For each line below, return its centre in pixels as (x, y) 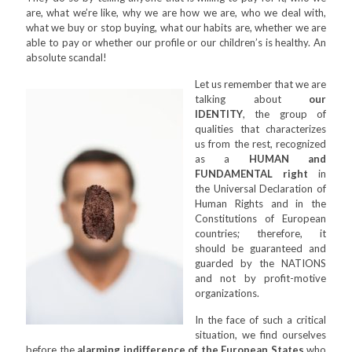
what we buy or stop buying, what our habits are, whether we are (176, 27)
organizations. (227, 293)
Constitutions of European (260, 218)
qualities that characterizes (260, 129)
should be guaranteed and (260, 248)
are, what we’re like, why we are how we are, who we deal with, (176, 13)
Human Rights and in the (260, 203)
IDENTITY (219, 114)
